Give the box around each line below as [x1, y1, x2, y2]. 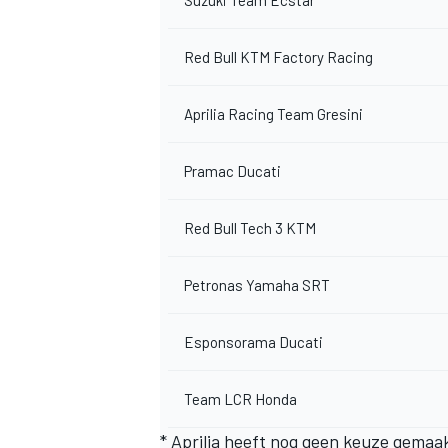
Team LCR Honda [184, 389, 297, 408]
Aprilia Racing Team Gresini [184, 104, 363, 123]
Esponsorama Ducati [184, 332, 323, 351]
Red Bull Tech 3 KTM [184, 218, 316, 237]
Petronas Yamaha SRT [184, 275, 330, 294]
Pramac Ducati [184, 161, 281, 180]
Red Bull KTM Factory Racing [184, 47, 373, 66]
